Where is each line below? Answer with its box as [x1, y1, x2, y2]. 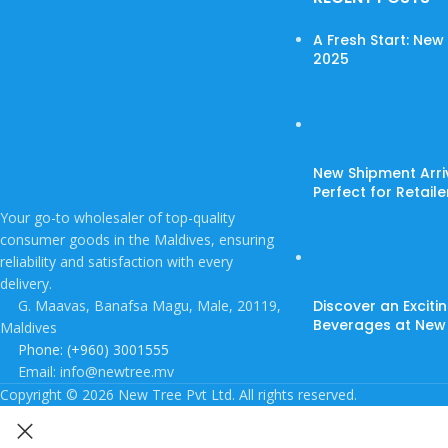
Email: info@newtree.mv [18, 362, 174, 382]
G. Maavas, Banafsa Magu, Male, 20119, [18, 296, 281, 316]
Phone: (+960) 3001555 [18, 340, 169, 360]
